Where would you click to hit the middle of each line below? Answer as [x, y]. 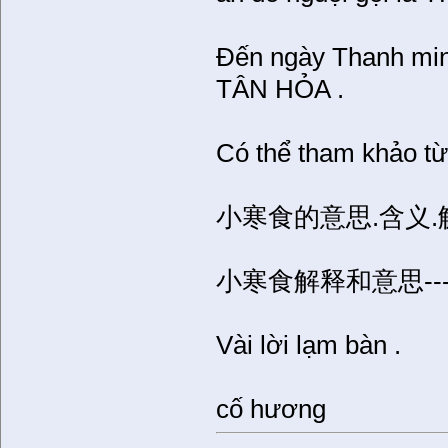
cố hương [271, 409]
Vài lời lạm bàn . [309, 345]
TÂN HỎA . [280, 89]
